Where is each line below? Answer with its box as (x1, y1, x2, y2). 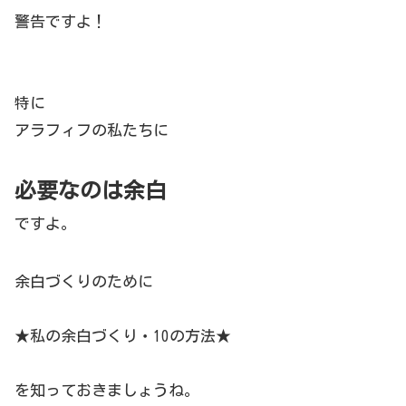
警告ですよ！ (14, 14, 107, 30)
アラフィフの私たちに (14, 122, 169, 139)
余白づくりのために (14, 274, 153, 290)
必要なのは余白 (14, 179, 167, 202)
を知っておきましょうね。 (14, 382, 199, 399)
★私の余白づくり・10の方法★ (14, 328, 231, 344)
